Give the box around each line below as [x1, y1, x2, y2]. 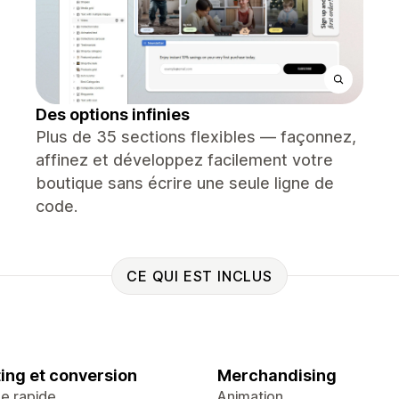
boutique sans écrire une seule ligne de [36, 174, 334, 192]
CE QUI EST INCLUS [126, 266, 273, 285]
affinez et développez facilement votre [36, 151, 333, 169]
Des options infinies [36, 105, 190, 124]
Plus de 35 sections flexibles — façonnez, [36, 127, 356, 146]
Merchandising [217, 366, 337, 385]
